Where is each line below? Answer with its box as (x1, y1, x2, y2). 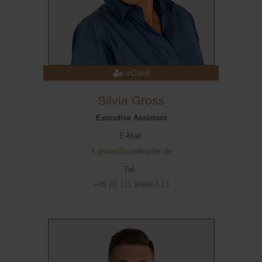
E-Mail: (119, 132, 143, 140)
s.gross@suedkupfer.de (91, 147, 171, 156)
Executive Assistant (95, 113, 167, 122)
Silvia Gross (97, 94, 165, 108)
